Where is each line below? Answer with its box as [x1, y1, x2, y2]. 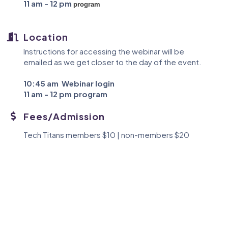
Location [23, 31, 68, 43]
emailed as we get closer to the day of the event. [23, 56, 202, 67]
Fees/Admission [23, 110, 105, 122]
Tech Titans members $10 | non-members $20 [23, 129, 189, 139]
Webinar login [62, 78, 115, 88]
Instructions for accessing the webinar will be [23, 46, 184, 56]
